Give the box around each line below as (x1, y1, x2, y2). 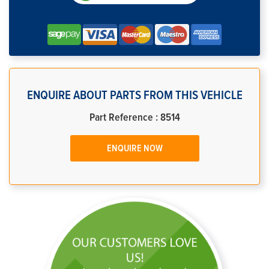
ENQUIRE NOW (106, 144, 163, 153)
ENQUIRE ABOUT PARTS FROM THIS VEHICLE (26, 89, 243, 101)
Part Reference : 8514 (89, 112, 180, 123)
